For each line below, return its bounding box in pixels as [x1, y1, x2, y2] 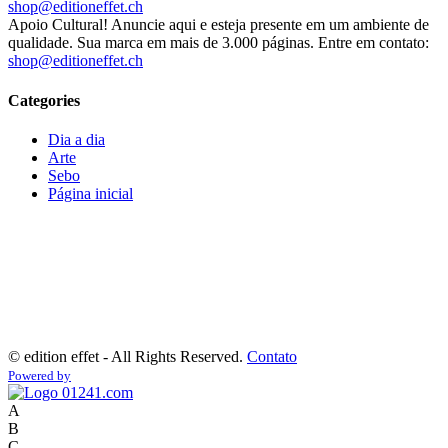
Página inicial [48, 184, 133, 202]
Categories [8, 91, 80, 109]
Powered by [8, 367, 71, 383]
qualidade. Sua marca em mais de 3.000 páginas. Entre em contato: [8, 34, 429, 52]
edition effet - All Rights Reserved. [24, 347, 247, 365]
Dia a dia [48, 130, 105, 148]
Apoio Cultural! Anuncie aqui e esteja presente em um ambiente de [8, 16, 429, 34]
